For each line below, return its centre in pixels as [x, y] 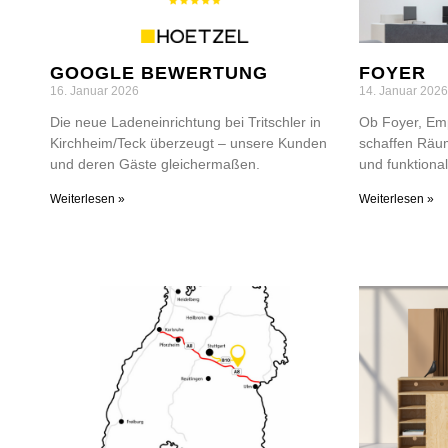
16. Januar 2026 [94, 90]
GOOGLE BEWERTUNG [159, 72]
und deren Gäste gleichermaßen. [155, 163]
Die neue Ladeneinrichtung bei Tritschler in [185, 121]
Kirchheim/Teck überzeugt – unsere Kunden [188, 142]
